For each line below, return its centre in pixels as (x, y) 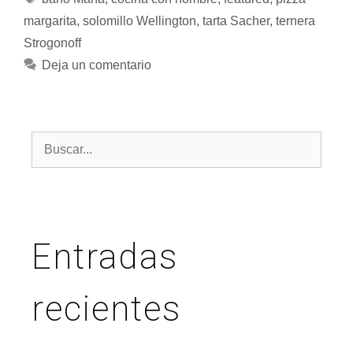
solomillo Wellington (139, 20)
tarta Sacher (236, 20)
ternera (295, 20)
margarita (50, 20)
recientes (106, 308)
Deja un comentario (96, 65)
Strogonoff (52, 43)
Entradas (105, 256)
